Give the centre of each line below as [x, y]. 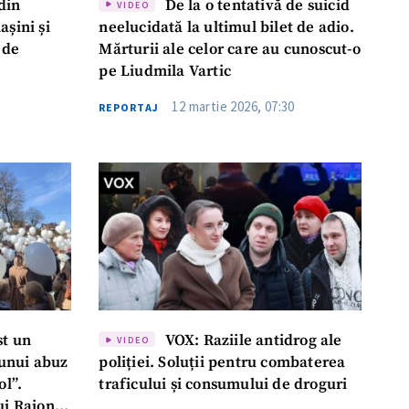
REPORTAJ [129, 107]
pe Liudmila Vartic [165, 71]
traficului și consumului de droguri [223, 385]
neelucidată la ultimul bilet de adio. [226, 27]
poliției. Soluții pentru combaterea [222, 363]
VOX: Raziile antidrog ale [252, 341]
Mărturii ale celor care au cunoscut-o [230, 49]
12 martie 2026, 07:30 [233, 106]
